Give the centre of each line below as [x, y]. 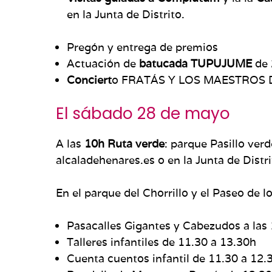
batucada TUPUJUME [197, 63]
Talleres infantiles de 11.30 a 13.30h [161, 242]
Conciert [89, 80]
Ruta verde [136, 143]
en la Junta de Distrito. [126, 14]
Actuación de [103, 63]
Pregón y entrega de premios [142, 47]
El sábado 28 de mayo [143, 113]
